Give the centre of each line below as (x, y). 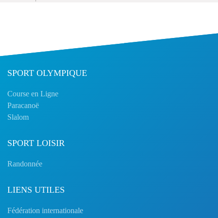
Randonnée (25, 164)
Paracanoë (23, 105)
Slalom (18, 117)
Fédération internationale (45, 210)
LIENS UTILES (36, 190)
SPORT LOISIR (36, 143)
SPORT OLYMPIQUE (47, 73)
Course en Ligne (33, 94)
